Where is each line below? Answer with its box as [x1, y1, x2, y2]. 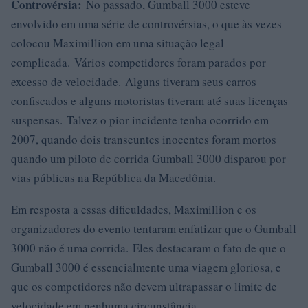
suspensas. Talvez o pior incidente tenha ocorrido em [11, 112, 269, 128]
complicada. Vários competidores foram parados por [11, 54, 266, 70]
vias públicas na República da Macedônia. [11, 170, 216, 186]
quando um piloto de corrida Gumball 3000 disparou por [11, 151, 286, 166]
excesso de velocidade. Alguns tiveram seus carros [11, 74, 256, 89]
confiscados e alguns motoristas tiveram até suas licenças [11, 93, 288, 109]
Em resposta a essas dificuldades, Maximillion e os [11, 201, 256, 217]
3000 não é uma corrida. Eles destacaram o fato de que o [11, 240, 286, 256]
